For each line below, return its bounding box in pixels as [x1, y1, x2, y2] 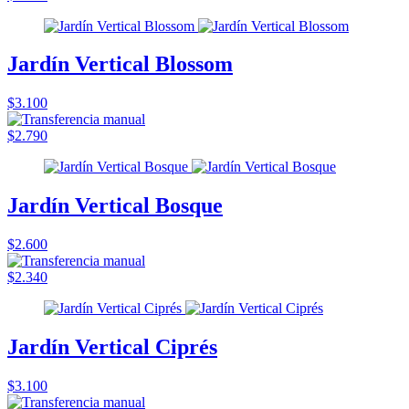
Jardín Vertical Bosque [7, 194, 223, 218]
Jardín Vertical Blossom [7, 52, 233, 77]
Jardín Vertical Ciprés [7, 335, 217, 360]
